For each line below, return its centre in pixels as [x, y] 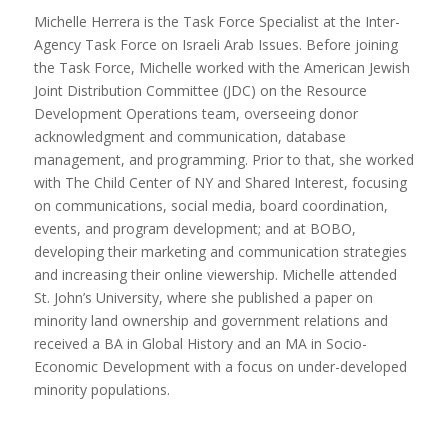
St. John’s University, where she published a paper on [203, 297]
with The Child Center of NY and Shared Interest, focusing [220, 182]
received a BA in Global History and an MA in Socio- [200, 343]
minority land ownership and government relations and [210, 320]
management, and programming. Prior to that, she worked [223, 159]
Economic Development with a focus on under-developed [220, 366]
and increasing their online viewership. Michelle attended [215, 274]
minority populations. [101, 389]
